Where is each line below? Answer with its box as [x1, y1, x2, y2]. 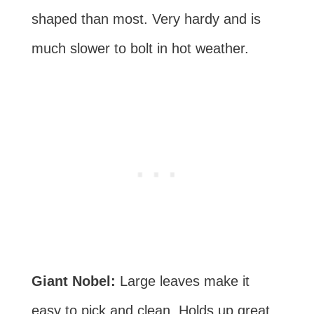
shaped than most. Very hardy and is [31, 11, 261, 27]
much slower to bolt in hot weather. [31, 40, 249, 56]
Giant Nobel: [31, 273, 120, 289]
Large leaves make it [119, 273, 250, 289]
